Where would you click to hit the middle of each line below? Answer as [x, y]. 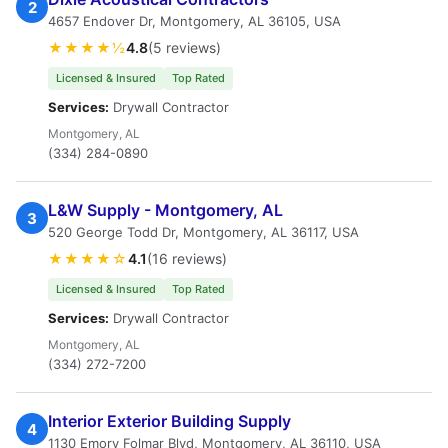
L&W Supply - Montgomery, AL [165, 210]
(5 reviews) [184, 47]
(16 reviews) [187, 258]
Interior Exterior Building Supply [169, 421]
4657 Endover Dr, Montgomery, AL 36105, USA [194, 21]
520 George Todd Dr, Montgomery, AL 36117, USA [203, 232]
